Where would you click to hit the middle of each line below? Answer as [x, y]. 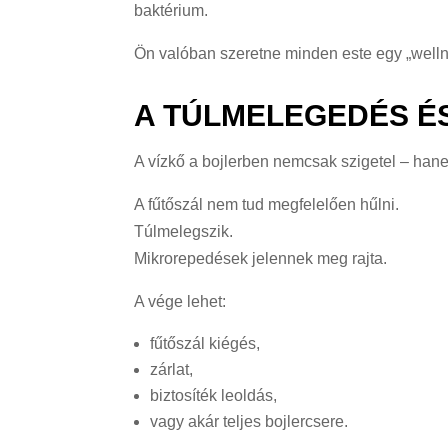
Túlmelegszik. [184, 231]
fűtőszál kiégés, [205, 343]
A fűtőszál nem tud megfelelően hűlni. [267, 204]
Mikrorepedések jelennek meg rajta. [261, 258]
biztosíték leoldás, [214, 395]
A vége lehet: [180, 301]
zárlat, [172, 369]
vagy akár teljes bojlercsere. [249, 421]
